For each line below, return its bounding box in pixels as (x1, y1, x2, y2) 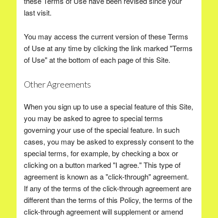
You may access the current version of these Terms (23, 31, 188, 41)
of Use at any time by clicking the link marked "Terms (23, 43, 193, 53)
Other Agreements (23, 79, 91, 90)
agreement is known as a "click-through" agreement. (23, 171, 189, 182)
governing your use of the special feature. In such (23, 125, 180, 135)
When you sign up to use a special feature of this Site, (23, 101, 193, 111)
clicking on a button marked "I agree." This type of (23, 160, 181, 170)
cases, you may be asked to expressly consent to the (23, 136, 194, 146)
